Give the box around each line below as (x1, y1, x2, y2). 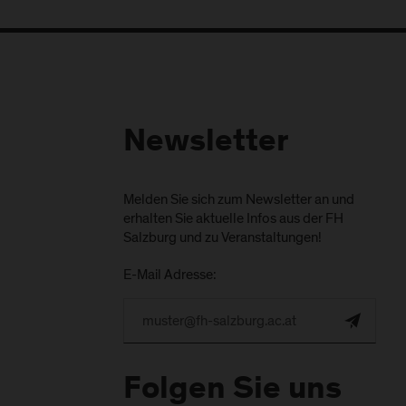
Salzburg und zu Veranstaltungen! (123, 227, 323, 247)
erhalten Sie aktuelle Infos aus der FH (123, 208, 344, 228)
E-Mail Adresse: (123, 264, 217, 285)
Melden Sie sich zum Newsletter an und (123, 188, 355, 209)
